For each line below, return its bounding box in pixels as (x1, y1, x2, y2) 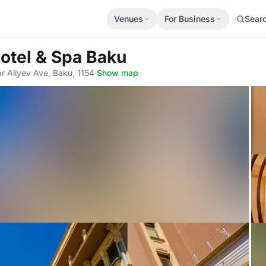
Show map (97, 68, 138, 78)
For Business (164, 13, 215, 24)
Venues (114, 13, 143, 24)
